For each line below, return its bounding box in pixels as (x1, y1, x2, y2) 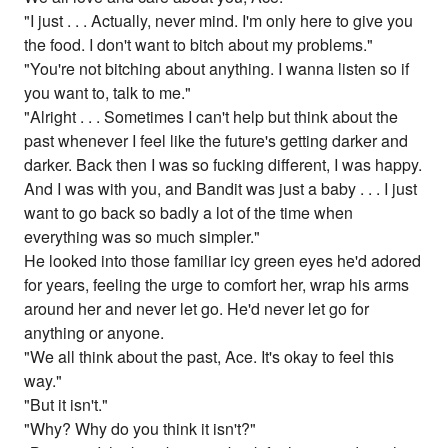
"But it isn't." (24, 393, 109, 417)
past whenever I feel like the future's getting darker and (24, 129, 409, 153)
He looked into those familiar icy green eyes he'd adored (24, 249, 422, 273)
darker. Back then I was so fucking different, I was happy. (24, 153, 423, 177)
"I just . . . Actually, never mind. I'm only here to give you (24, 9, 414, 33)
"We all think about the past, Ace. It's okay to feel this (24, 345, 395, 369)
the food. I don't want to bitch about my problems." (24, 33, 374, 57)
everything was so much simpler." (24, 225, 261, 249)
